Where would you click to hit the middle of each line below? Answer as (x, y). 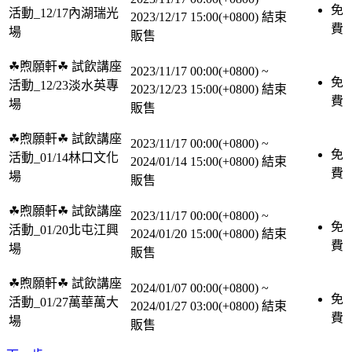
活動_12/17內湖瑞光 (64, 13)
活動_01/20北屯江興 (64, 230)
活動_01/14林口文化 (64, 158)
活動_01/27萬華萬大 (64, 302)
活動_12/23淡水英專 (64, 85)
